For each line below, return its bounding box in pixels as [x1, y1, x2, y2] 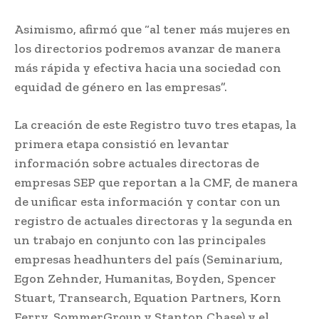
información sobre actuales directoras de [14, 155, 259, 171]
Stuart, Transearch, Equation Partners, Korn [14, 289, 281, 305]
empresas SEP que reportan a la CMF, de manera [14, 174, 298, 190]
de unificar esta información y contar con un [14, 193, 281, 209]
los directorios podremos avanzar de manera [14, 40, 281, 56]
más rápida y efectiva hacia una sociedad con [14, 59, 281, 75]
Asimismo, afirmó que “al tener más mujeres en [14, 21, 291, 37]
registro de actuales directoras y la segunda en [14, 212, 293, 229]
